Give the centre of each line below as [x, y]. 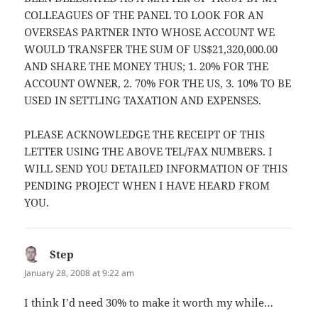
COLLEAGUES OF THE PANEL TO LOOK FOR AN [144, 15]
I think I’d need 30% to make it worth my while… [149, 302]
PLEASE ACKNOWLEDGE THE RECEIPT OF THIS [145, 135]
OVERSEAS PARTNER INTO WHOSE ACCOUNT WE [150, 32]
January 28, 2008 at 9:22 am [79, 273]
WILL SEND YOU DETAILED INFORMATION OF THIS [156, 169]
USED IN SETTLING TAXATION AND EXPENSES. [143, 100]
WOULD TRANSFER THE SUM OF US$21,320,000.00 [151, 49]
